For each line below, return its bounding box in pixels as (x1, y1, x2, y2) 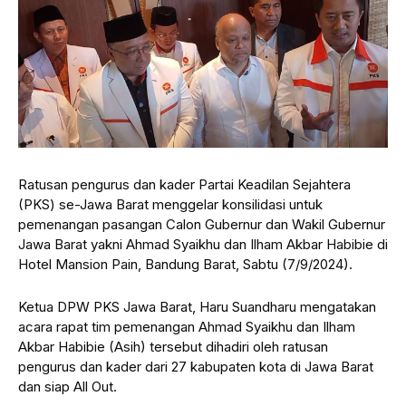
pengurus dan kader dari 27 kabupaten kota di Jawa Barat (18, 357, 373, 375)
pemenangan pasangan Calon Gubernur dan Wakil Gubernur (18, 215, 385, 233)
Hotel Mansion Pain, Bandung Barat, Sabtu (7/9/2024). (18, 255, 353, 273)
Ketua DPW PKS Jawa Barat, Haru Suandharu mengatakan (18, 297, 376, 315)
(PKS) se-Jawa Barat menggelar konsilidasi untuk (18, 195, 323, 213)
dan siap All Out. (18, 377, 117, 395)
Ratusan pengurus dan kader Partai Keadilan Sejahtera (18, 175, 351, 193)
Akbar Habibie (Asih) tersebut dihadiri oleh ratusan (18, 337, 328, 355)
